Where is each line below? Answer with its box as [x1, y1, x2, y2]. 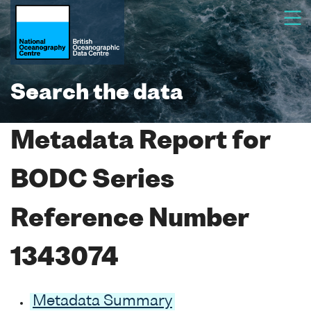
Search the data [10, 83, 183, 104]
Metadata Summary [33, 294, 172, 309]
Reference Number [10, 208, 249, 232]
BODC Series [10, 169, 174, 193]
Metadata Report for [10, 130, 270, 154]
